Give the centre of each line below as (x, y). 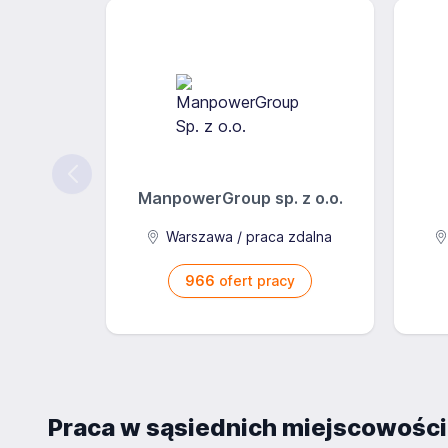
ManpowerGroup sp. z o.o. (240, 198)
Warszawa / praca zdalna (247, 236)
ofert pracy (255, 280)
